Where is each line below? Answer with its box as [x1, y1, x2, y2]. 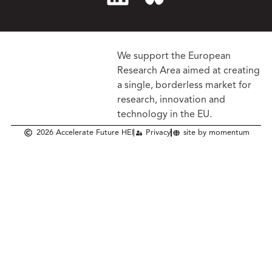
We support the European [117, 51, 231, 61]
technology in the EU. [117, 109, 212, 120]
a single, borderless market [117, 80, 239, 90]
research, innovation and [117, 95, 226, 105]
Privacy [146, 129, 171, 137]
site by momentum [183, 129, 250, 137]
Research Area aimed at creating [117, 66, 260, 76]
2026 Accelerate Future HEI [36, 129, 134, 137]
